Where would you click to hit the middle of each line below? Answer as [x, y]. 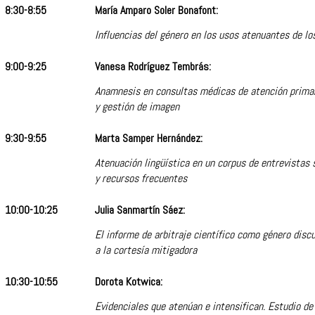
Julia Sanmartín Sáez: [140, 210]
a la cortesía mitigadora [146, 250]
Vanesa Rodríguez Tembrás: [153, 67]
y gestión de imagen [137, 106]
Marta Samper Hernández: [149, 139]
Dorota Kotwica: [129, 282]
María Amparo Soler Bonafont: [156, 11]
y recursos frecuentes [141, 178]
